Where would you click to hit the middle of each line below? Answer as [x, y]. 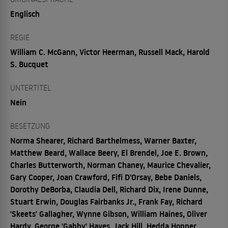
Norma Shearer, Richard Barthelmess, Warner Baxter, [103, 140]
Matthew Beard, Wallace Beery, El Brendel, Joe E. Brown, [109, 153]
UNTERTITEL [31, 88]
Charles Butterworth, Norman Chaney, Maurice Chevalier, [110, 165]
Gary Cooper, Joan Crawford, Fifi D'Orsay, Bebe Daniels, [106, 177]
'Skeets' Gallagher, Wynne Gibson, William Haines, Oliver [109, 214]
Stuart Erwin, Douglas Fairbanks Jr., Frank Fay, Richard [106, 202]
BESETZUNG [30, 126]
